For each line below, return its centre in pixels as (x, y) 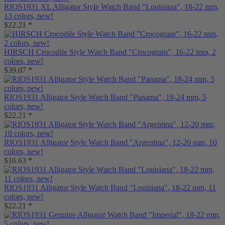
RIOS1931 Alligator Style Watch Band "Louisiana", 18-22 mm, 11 (110, 188)
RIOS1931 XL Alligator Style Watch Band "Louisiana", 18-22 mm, (111, 7)
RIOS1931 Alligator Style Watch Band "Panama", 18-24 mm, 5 (105, 97)
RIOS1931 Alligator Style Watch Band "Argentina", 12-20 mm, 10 (110, 142)
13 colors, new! (29, 16)
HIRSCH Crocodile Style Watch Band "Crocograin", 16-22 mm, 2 (110, 52)
